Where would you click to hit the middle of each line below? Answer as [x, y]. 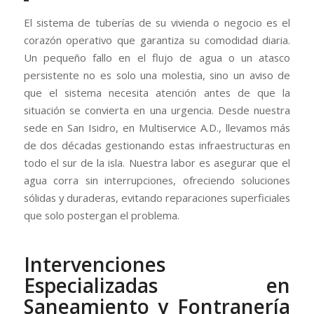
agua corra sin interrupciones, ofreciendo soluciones [157, 180]
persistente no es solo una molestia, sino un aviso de [157, 75]
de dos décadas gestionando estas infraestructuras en [157, 145]
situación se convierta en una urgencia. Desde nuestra [157, 110]
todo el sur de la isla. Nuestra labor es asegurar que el [157, 163]
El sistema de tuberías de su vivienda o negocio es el [157, 23]
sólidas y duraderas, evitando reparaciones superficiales [157, 198]
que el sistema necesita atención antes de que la [157, 93]
